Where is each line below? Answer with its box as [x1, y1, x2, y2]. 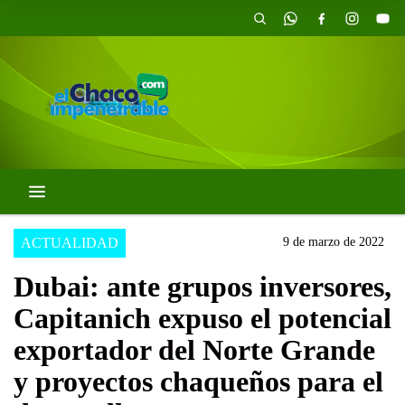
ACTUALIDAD [21, 235, 118, 251]
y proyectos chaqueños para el [14, 365, 383, 399]
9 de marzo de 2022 [283, 235, 384, 250]
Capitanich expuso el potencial [14, 302, 391, 335]
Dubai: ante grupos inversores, [14, 270, 391, 304]
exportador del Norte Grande [14, 334, 375, 367]
